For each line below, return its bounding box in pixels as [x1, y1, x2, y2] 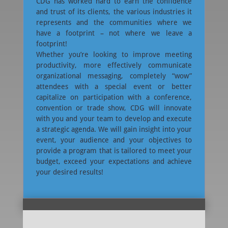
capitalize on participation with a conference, [36, 93, 192, 102]
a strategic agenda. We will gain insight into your [36, 125, 192, 134]
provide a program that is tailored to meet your [36, 147, 192, 155]
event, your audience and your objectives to [36, 136, 192, 145]
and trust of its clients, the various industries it [36, 8, 192, 16]
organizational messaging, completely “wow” [36, 72, 192, 80]
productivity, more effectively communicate [36, 61, 192, 70]
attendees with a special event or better [36, 82, 192, 91]
